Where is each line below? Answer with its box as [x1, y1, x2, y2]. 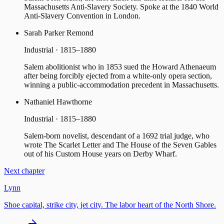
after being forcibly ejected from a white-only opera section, [24, 71, 212, 80]
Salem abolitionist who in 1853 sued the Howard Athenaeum [24, 62, 216, 71]
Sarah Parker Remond [24, 28, 93, 37]
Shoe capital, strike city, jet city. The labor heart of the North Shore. [4, 200, 216, 209]
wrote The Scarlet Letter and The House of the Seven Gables [24, 140, 216, 149]
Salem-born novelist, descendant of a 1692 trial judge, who [24, 131, 209, 140]
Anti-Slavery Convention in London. [24, 11, 140, 20]
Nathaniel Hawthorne [24, 97, 92, 106]
